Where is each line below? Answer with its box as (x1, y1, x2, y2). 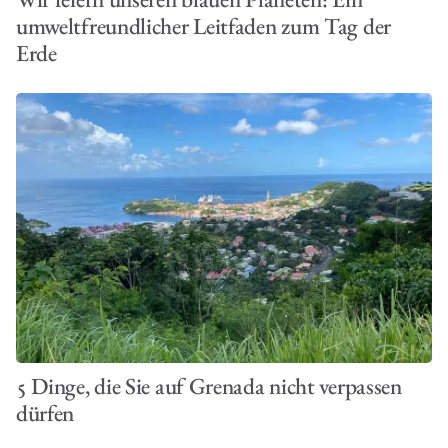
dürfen (15, 398, 75, 429)
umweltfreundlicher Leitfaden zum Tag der (15, 10, 391, 41)
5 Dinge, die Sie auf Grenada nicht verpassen (15, 371, 402, 402)
